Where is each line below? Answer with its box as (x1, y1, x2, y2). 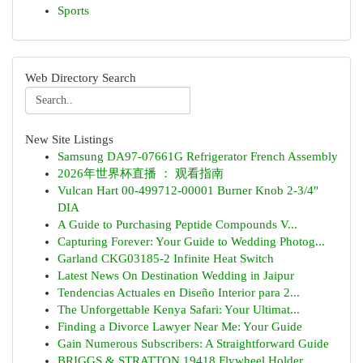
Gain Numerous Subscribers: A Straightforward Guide (58, 337, 329, 350)
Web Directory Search (25, 71, 136, 84)
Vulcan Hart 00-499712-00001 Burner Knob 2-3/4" (58, 184, 318, 197)
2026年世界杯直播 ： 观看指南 (58, 167, 224, 180)
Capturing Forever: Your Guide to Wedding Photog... (58, 235, 325, 248)
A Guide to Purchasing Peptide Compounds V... (58, 218, 297, 231)
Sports (58, 4, 89, 17)
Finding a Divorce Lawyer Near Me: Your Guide (58, 320, 302, 333)
